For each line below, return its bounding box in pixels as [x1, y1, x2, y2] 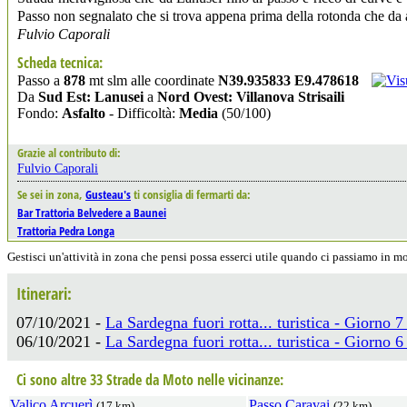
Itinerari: [16, 282, 72, 304]
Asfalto [62, 104, 105, 121]
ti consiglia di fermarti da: [131, 185, 251, 203]
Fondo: [17, 104, 62, 121]
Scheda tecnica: [17, 52, 103, 73]
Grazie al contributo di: [17, 144, 121, 161]
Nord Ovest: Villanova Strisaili [157, 88, 344, 104]
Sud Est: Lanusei [38, 88, 144, 104]
